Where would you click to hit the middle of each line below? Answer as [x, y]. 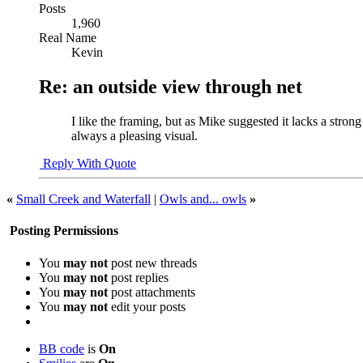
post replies [138, 277]
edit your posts [147, 306]
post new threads [152, 263]
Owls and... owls [203, 199]
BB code [62, 348]
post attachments [152, 292]
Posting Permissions [62, 231]
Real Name [68, 38]
